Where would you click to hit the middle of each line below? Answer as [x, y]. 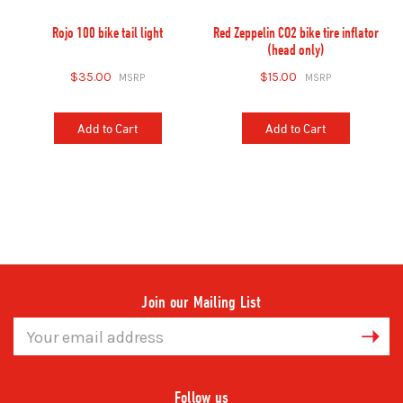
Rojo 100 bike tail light [107, 32]
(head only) [296, 49]
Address [37, 345]
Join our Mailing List [201, 301]
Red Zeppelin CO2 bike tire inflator [296, 32]
